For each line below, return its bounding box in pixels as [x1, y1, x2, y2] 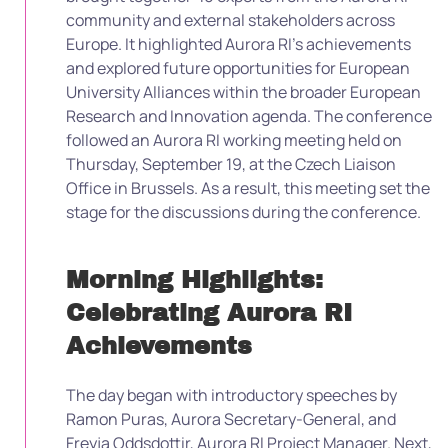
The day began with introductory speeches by [66, 384, 397, 406]
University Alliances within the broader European [66, 81, 421, 103]
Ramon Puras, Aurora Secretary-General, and [66, 408, 396, 430]
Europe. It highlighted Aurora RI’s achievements [66, 33, 411, 55]
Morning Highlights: [66, 267, 323, 293]
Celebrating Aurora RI [66, 300, 352, 326]
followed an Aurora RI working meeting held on [66, 129, 402, 151]
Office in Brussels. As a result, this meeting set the [66, 177, 430, 199]
